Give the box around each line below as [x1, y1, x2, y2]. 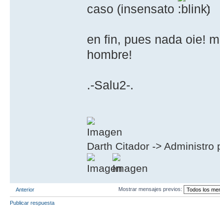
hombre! [87, 47, 133, 61]
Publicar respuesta [10, 199, 55, 206]
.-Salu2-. [87, 78, 134, 92]
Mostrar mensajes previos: [118, 186, 184, 192]
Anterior [16, 186, 34, 192]
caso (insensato [87, 1, 178, 16]
